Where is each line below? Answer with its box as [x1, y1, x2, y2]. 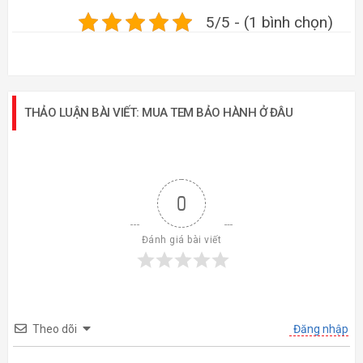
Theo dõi [32, 322, 77, 335]
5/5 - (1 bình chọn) [206, 12, 333, 32]
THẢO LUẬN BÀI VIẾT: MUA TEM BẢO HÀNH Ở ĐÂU [24, 105, 293, 120]
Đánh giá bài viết [141, 234, 222, 246]
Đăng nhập [291, 322, 348, 335]
